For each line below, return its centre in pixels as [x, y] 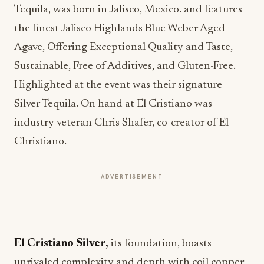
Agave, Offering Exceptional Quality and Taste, [123, 47]
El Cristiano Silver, [61, 244]
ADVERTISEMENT [132, 176]
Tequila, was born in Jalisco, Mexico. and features [128, 10]
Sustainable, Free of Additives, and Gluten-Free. [125, 66]
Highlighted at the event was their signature [118, 85]
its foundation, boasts [160, 244]
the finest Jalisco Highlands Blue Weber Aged [120, 29]
